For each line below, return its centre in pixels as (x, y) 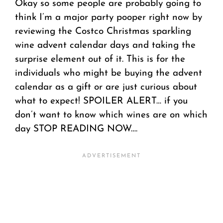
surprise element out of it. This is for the (100, 59)
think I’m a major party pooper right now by (109, 17)
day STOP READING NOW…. (76, 129)
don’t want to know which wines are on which (111, 115)
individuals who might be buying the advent (109, 73)
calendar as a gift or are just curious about (106, 87)
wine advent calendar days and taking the (105, 45)
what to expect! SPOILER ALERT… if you (101, 101)
